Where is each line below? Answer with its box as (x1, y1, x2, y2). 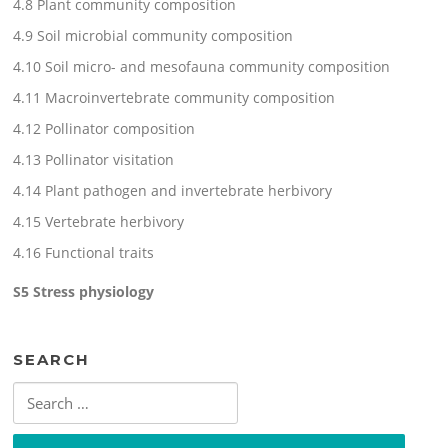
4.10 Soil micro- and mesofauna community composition (13, 57, 391, 77)
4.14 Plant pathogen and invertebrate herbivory (13, 181, 333, 201)
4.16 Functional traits (13, 243, 155, 263)
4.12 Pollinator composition (13, 119, 196, 139)
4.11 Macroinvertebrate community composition (13, 88, 336, 108)
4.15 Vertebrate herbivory (13, 212, 185, 232)
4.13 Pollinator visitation (13, 150, 175, 170)
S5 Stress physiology (13, 282, 155, 302)
